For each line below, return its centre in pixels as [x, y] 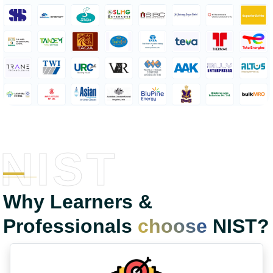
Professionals [70, 226]
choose [172, 226]
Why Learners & [78, 201]
